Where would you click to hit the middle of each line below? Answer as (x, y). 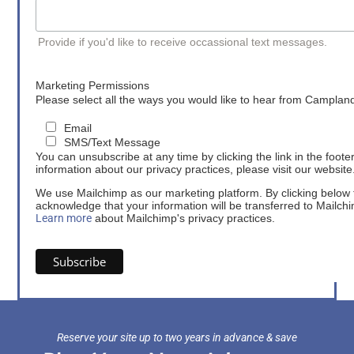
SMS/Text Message (112, 142)
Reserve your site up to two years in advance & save (177, 338)
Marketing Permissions (93, 86)
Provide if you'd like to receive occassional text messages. (183, 42)
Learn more (64, 218)
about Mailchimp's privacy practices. (184, 218)
